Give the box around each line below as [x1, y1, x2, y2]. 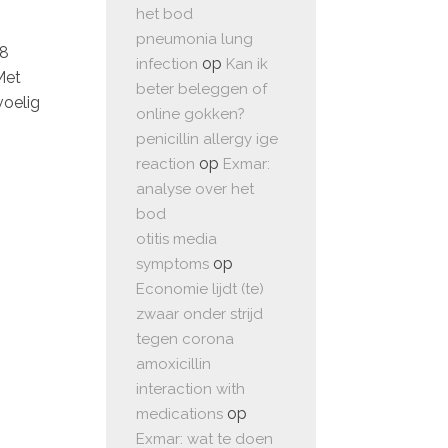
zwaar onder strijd [136, 305, 263, 324]
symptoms [136, 255, 209, 274]
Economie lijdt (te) [136, 280, 264, 299]
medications [136, 405, 223, 424]
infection [136, 55, 198, 74]
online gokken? [136, 105, 245, 124]
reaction [136, 155, 195, 174]
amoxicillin [136, 355, 211, 374]
